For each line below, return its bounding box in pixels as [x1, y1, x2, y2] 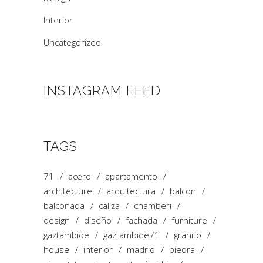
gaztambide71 [103, 228, 160, 241]
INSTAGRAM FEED [43, 82, 161, 98]
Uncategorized [43, 36, 101, 48]
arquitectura [106, 184, 156, 197]
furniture [171, 214, 207, 226]
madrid [127, 243, 155, 255]
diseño [84, 214, 112, 226]
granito [174, 228, 201, 241]
